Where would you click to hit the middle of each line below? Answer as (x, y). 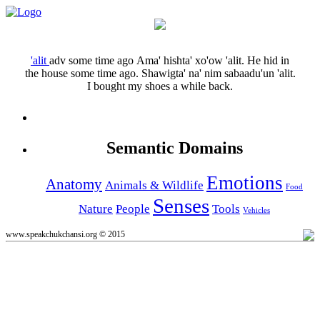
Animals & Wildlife (154, 185)
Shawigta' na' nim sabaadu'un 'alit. (218, 73)
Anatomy (74, 184)
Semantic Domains (174, 147)
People (133, 209)
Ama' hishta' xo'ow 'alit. (190, 60)
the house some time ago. (81, 73)
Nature (96, 209)
